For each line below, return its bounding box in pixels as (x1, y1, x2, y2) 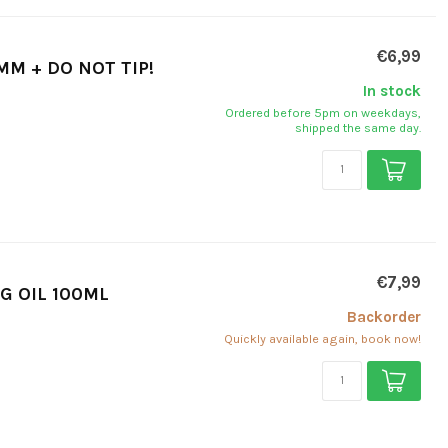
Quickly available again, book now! (224, 330, 421, 346)
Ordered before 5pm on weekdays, (225, 104, 421, 120)
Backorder (347, 307, 421, 326)
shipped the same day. (295, 119, 421, 135)
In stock (363, 81, 421, 100)
